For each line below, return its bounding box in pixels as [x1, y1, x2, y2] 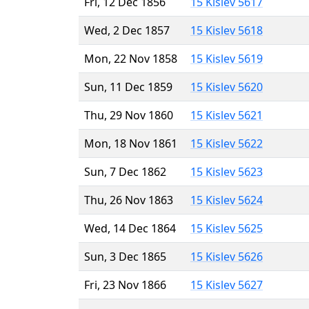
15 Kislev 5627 [190, 277, 263, 292]
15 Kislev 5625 [190, 220, 263, 236]
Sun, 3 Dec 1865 [84, 248, 166, 264]
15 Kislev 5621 [190, 107, 263, 123]
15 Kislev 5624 [190, 192, 263, 208]
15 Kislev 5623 [190, 163, 263, 179]
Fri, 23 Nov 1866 [84, 277, 166, 292]
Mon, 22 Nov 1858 [84, 50, 177, 66]
